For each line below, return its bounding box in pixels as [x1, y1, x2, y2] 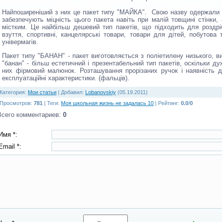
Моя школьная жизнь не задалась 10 [61, 100, 154, 107]
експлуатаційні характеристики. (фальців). [2, 74, 129, 82]
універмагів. [2, 38, 38, 46]
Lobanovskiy [85, 89, 116, 96]
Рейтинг [158, 100, 178, 107]
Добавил [61, 89, 82, 96]
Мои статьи [28, 89, 56, 96]
